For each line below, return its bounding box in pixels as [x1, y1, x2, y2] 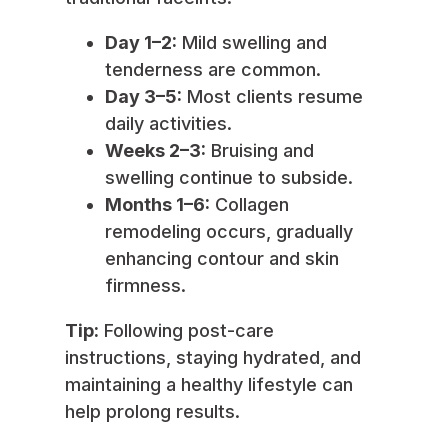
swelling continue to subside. [105, 167, 353, 189]
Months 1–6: [105, 194, 210, 216]
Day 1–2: [105, 32, 177, 54]
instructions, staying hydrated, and [65, 347, 361, 369]
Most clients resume [182, 86, 363, 108]
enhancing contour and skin [105, 248, 339, 270]
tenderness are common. [105, 59, 321, 81]
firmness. [105, 275, 186, 297]
